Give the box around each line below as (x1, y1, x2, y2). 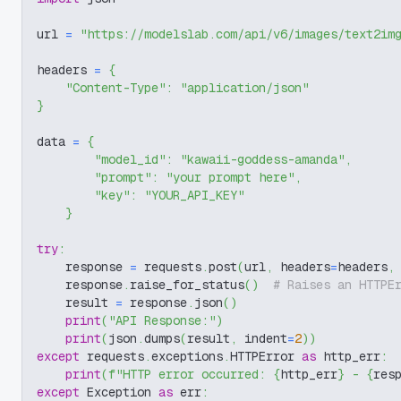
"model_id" (94, 151, 166, 167)
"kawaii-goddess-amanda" (180, 151, 345, 167)
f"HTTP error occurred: (108, 366, 273, 382)
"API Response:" (108, 312, 216, 328)
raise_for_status (130, 277, 244, 293)
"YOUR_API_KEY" (144, 187, 244, 203)
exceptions (151, 348, 223, 364)
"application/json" (180, 80, 309, 96)
